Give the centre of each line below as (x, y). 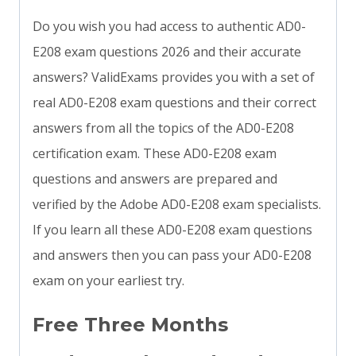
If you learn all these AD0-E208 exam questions (172, 230)
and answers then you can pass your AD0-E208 (172, 255)
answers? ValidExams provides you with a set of (174, 77)
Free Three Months (130, 325)
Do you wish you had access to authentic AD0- (169, 27)
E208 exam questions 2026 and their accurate (167, 52)
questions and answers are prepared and (155, 179)
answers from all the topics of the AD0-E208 (163, 128)
